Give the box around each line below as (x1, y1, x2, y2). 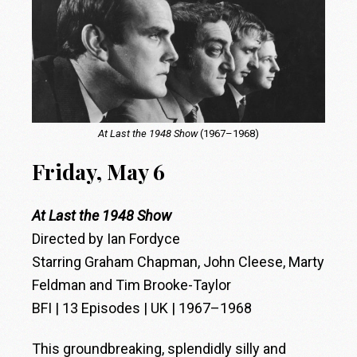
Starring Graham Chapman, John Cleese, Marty (32, 253, 325, 271)
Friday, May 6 (32, 157, 166, 186)
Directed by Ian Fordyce (32, 230, 181, 248)
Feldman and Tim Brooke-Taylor (32, 277, 232, 294)
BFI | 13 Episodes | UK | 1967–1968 (32, 300, 253, 317)
